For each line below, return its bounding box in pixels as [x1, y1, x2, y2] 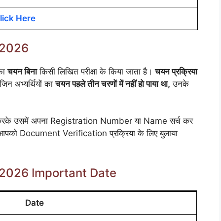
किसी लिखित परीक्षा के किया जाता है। [37, 66, 155, 76]
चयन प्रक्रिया [155, 66, 197, 76]
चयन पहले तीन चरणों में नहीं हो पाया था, [55, 78, 170, 89]
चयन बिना [7, 66, 37, 76]
